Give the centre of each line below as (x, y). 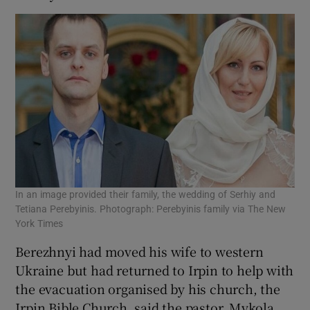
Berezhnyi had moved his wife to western (139, 251)
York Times (39, 223)
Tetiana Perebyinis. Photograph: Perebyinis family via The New (151, 209)
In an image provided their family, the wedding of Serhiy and (146, 194)
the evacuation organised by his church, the (148, 288)
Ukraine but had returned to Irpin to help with (155, 270)
